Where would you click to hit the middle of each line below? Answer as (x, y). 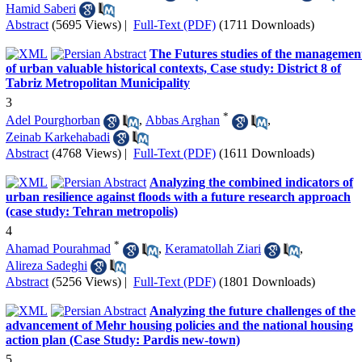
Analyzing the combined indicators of (251, 182)
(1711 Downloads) (267, 24)
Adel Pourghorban (53, 120)
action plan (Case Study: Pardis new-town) (123, 339)
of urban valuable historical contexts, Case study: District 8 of (173, 68)
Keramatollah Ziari (213, 249)
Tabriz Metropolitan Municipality (98, 82)
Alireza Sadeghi (46, 265)
